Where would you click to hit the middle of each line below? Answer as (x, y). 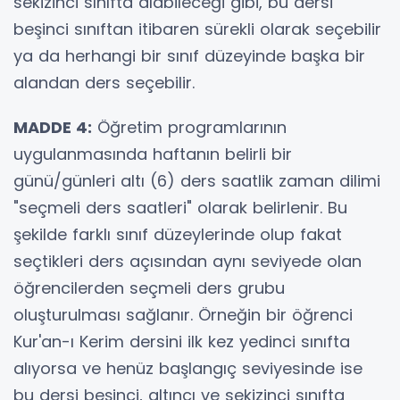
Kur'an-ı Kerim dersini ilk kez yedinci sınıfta (182, 341)
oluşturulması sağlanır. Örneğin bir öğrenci (183, 314)
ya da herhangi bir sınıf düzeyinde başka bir (189, 55)
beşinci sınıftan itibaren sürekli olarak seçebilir (197, 29)
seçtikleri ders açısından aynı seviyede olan (187, 261)
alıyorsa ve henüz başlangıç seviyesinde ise (188, 368)
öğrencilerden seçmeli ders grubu (149, 287)
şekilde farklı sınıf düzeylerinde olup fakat (178, 234)
